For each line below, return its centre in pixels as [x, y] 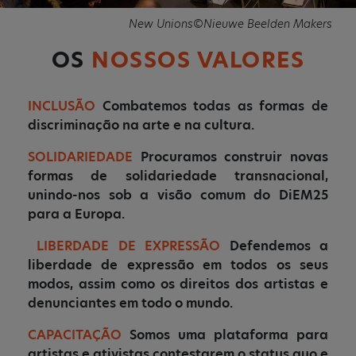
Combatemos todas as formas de [215, 106]
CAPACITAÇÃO [79, 335]
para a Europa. [76, 214]
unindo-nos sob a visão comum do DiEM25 [178, 195]
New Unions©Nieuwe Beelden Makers [230, 24]
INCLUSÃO [65, 106]
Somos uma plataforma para [229, 335]
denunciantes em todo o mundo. [130, 303]
